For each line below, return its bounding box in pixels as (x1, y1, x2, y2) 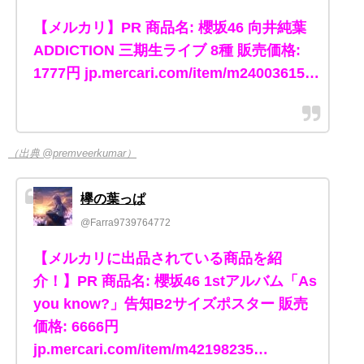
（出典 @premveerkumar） (8, 148, 136, 159)
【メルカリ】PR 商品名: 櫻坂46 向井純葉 (33, 20, 306, 36)
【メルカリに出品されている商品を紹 (33, 251, 282, 266)
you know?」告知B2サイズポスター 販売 (33, 297, 308, 312)
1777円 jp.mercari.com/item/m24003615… (33, 66, 319, 81)
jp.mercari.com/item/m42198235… (33, 342, 268, 357)
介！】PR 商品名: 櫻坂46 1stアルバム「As (33, 274, 317, 289)
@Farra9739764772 (80, 218, 171, 228)
